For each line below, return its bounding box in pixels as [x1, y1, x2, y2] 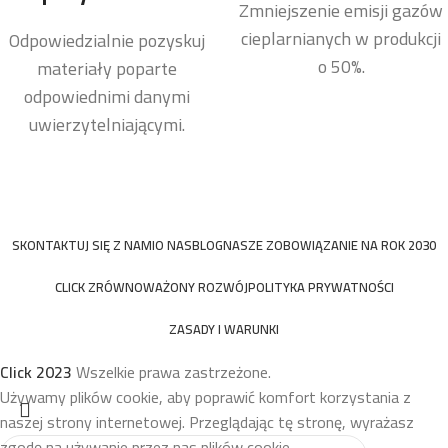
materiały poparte [37, 52, 177, 85]
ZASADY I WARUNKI [169, 317, 279, 341]
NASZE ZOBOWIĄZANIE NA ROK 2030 [223, 233, 436, 257]
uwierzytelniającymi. [29, 108, 185, 141]
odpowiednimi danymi [24, 80, 190, 113]
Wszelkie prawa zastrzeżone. [76, 357, 271, 387]
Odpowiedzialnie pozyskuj [9, 24, 205, 57]
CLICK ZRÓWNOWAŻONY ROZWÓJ [54, 275, 248, 299]
